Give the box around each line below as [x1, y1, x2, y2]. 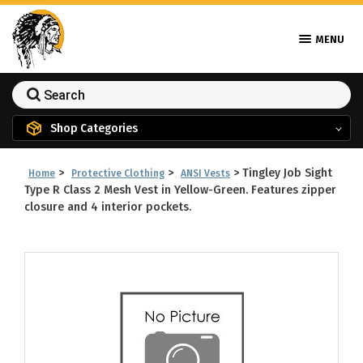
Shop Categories [50, 120, 138, 135]
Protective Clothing [71, 168, 164, 179]
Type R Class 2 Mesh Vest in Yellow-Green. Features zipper [24, 183, 336, 197]
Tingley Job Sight [242, 166, 332, 180]
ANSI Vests [181, 168, 230, 179]
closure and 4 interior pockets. [24, 200, 191, 214]
